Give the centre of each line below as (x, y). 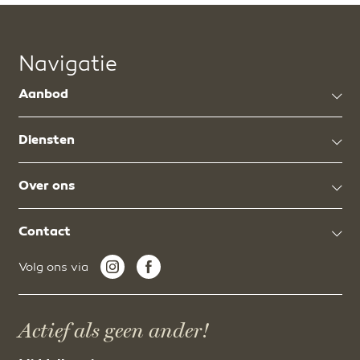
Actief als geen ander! (113, 330)
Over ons (46, 186)
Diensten (46, 140)
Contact (44, 231)
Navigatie (67, 64)
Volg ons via (53, 267)
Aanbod (43, 94)
